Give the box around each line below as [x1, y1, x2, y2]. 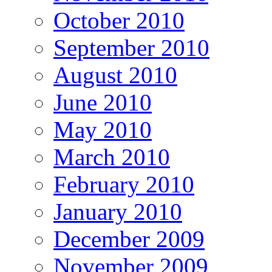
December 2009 [53, 225, 205, 252]
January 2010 [53, 198, 182, 225]
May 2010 [53, 116, 152, 143]
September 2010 [53, 34, 209, 61]
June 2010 [53, 89, 152, 115]
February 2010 [53, 171, 194, 197]
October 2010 [53, 7, 185, 33]
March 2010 [53, 143, 170, 170]
